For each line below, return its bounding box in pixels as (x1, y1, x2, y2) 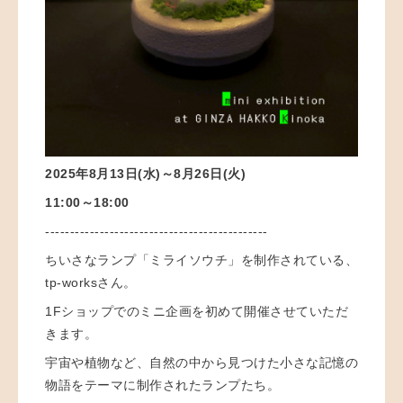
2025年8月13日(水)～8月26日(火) (45, 166, 246, 182)
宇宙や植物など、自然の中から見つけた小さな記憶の (45, 355, 358, 371)
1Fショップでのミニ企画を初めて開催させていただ (45, 304, 348, 319)
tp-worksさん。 (45, 275, 137, 291)
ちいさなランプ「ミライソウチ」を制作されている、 (45, 253, 358, 268)
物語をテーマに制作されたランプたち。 (45, 378, 280, 393)
